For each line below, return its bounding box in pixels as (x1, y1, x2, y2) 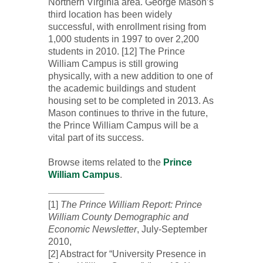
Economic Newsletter (48, 224, 137, 234)
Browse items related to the (48, 157, 163, 167)
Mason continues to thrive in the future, (48, 108, 208, 118)
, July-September (136, 224, 207, 234)
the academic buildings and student (48, 83, 195, 93)
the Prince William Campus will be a (48, 120, 198, 130)
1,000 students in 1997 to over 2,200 (48, 34, 199, 44)
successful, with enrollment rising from (48, 22, 206, 32)
